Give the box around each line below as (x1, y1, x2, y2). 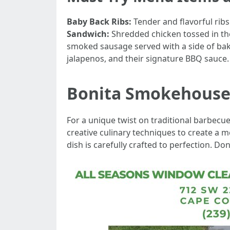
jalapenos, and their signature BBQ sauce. (67, 53, 229, 64)
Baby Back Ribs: (67, 16, 131, 27)
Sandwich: (67, 28, 109, 40)
